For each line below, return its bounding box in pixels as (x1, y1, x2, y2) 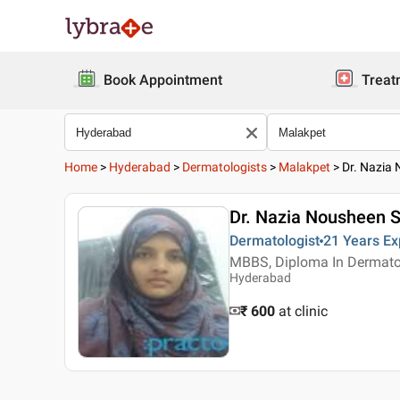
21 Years (323, 232, 379, 249)
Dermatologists (182, 160, 267, 174)
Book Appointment (104, 71, 222, 88)
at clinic (279, 303, 328, 320)
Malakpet (279, 160, 330, 174)
